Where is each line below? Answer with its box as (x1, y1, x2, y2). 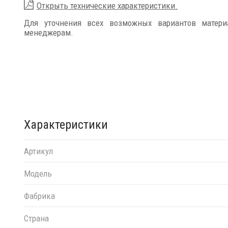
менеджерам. (24, 27, 73, 38)
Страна (24, 213, 49, 223)
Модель (24, 168, 52, 179)
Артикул (24, 146, 53, 156)
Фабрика (24, 190, 55, 201)
